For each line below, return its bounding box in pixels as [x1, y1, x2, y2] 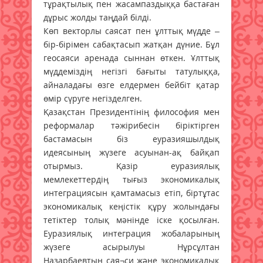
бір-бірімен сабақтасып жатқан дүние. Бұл [43, 38, 220, 50]
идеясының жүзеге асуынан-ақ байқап [43, 146, 220, 158]
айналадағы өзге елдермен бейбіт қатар [43, 79, 220, 90]
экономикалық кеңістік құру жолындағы [43, 200, 220, 212]
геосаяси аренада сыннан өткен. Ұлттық [43, 52, 220, 63]
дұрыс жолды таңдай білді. [43, 11, 151, 23]
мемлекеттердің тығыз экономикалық [43, 173, 220, 185]
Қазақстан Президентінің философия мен [43, 106, 220, 117]
